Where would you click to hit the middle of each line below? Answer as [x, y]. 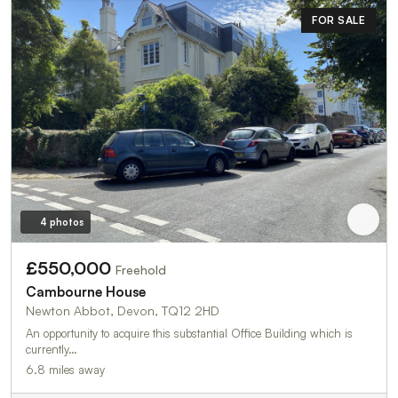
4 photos [61, 223]
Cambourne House [86, 292]
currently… [52, 350]
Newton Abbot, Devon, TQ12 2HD [123, 311]
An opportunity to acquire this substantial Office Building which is [189, 334]
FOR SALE [338, 20]
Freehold [141, 270]
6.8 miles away [65, 370]
